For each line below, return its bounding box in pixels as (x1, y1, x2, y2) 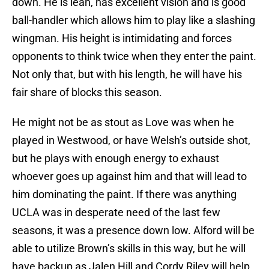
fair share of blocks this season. (12, 86, 162, 99)
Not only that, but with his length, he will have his (12, 68, 242, 81)
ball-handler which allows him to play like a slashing (12, 14, 255, 27)
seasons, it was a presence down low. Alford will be (12, 224, 255, 237)
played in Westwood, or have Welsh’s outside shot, (12, 134, 250, 147)
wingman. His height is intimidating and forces (12, 32, 232, 45)
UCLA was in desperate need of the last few (12, 206, 220, 219)
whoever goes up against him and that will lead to (12, 170, 247, 183)
